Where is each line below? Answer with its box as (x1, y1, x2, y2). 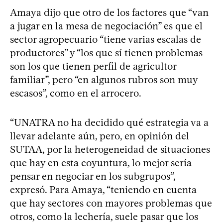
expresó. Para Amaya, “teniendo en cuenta (10, 183, 197, 196)
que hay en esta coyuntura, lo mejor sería (10, 156, 192, 169)
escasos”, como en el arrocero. (10, 87, 141, 99)
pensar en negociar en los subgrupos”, (10, 170, 175, 182)
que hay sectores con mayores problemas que (10, 197, 212, 209)
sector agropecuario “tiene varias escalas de (10, 33, 201, 45)
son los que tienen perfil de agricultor (10, 60, 176, 72)
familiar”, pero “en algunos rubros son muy (10, 73, 198, 86)
